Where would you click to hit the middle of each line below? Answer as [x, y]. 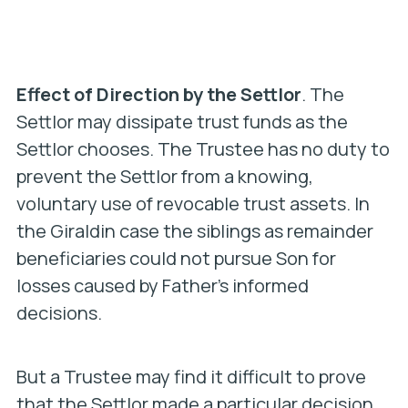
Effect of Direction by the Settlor [158, 94]
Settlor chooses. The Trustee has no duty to [203, 149]
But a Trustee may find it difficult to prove [191, 377]
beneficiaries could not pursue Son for [176, 258]
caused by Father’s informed [191, 286]
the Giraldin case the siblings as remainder [194, 231]
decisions [56, 313]
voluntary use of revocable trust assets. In [193, 204]
